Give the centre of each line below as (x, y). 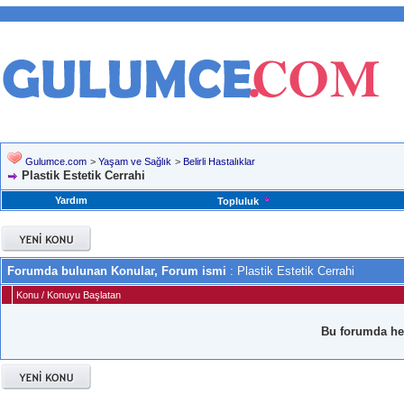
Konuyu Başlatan (84, 295)
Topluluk (238, 202)
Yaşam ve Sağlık (135, 162)
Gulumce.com (56, 162)
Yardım (71, 201)
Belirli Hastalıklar (219, 162)
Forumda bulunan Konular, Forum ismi (117, 271)
